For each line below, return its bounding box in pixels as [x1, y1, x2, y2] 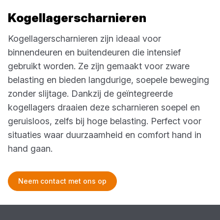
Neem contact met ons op [18, 176, 107, 185]
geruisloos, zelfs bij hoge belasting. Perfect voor [8, 115, 201, 126]
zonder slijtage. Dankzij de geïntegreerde [8, 88, 173, 99]
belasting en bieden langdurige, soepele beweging [8, 74, 209, 85]
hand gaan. [8, 143, 53, 154]
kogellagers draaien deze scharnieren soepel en [8, 102, 200, 112]
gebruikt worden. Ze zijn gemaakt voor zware [8, 60, 190, 71]
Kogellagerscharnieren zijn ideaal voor [8, 33, 161, 44]
